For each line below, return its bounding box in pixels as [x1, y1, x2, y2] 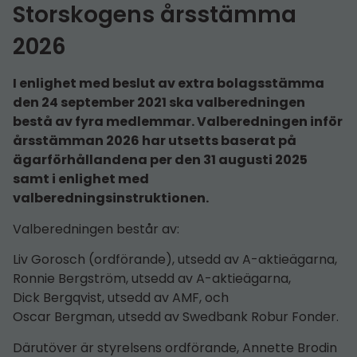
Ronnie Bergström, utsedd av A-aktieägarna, [13, 269, 291, 288]
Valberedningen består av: [13, 219, 179, 238]
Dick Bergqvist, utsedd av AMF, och [13, 288, 229, 308]
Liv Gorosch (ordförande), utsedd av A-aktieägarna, [13, 250, 337, 269]
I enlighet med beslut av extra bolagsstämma [13, 74, 324, 93]
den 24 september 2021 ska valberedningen [13, 93, 305, 112]
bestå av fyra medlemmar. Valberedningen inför [13, 112, 343, 131]
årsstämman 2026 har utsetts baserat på [13, 131, 296, 151]
